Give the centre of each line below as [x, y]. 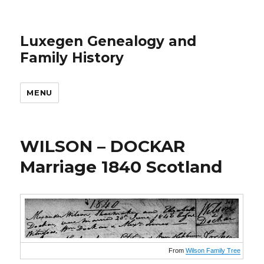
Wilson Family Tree [213, 250]
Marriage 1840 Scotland [121, 167]
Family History [72, 58]
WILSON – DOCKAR [103, 146]
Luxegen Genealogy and [108, 41]
